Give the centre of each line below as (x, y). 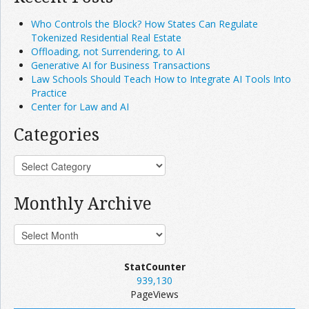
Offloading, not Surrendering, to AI (108, 51)
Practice (49, 93)
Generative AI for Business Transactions (121, 65)
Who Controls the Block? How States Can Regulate (144, 24)
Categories (57, 134)
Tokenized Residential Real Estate (106, 38)
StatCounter (154, 267)
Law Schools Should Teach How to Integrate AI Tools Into (161, 79)
